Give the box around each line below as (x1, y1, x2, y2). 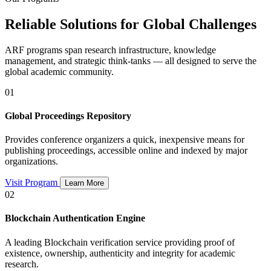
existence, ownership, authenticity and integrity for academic (5, 247, 235, 258)
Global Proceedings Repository (5, 110, 131, 121)
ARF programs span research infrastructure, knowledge (5, 44, 216, 55)
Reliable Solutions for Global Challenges (5, 16, 256, 32)
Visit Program (5, 177, 60, 188)
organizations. (5, 156, 58, 167)
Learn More (65, 178, 104, 188)
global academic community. (5, 66, 114, 77)
